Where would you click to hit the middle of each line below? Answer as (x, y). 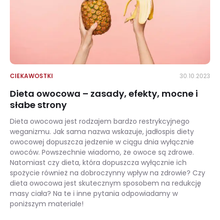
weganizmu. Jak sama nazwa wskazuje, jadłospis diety (102, 132)
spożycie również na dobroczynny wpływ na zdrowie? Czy (108, 173)
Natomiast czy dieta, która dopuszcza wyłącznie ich (98, 163)
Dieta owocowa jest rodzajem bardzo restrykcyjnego (100, 121)
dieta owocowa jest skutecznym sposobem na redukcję (106, 183)
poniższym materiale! (47, 204)
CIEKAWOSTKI (31, 76)
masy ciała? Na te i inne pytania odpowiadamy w (94, 193)
